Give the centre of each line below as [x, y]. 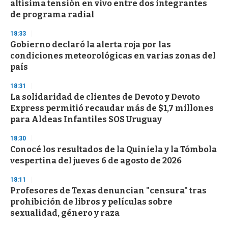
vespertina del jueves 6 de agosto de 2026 [96, 161]
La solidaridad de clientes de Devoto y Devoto [105, 97]
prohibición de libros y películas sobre [91, 202]
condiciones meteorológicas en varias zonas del [113, 56]
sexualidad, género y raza [65, 213]
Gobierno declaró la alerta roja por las [91, 45]
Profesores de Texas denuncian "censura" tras [108, 191]
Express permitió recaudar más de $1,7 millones [112, 108]
